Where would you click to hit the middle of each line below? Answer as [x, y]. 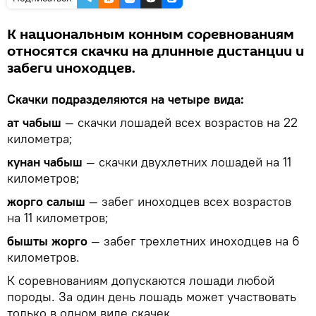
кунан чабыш [47, 162]
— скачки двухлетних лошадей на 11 [189, 162]
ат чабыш [34, 122]
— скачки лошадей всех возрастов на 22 [180, 122]
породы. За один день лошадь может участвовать [152, 296]
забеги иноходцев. [71, 68]
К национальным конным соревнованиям [151, 34]
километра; [40, 138]
